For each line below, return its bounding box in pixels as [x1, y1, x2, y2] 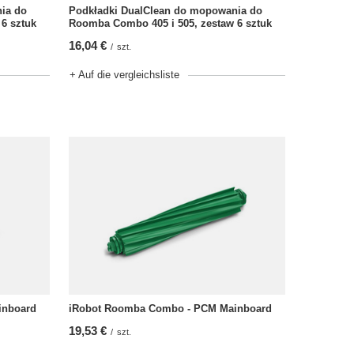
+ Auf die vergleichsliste [70, 69, 179, 81]
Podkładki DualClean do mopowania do [69, 5, 262, 17]
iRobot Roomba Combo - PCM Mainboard [69, 303, 272, 314]
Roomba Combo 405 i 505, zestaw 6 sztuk [69, 17, 272, 29]
